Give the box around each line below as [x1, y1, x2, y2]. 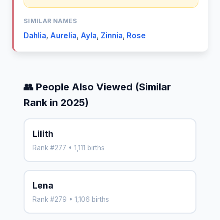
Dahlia [24, 30, 46, 40]
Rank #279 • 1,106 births [32, 195, 109, 203]
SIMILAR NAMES [24, 17, 78, 25]
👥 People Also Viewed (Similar [24, 81, 171, 93]
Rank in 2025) [24, 96, 89, 109]
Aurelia [50, 30, 77, 40]
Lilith [32, 128, 54, 139]
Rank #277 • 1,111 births [32, 143, 105, 152]
